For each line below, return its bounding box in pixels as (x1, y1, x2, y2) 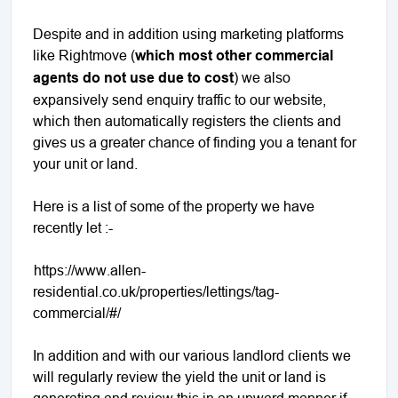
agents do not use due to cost (33, 68, 234, 86)
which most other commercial (135, 46, 333, 64)
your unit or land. (33, 155, 138, 171)
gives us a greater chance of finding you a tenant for (33, 133, 356, 150)
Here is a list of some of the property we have (33, 197, 314, 214)
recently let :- (33, 219, 113, 235)
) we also (234, 68, 291, 85)
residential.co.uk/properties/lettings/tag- (33, 283, 279, 299)
